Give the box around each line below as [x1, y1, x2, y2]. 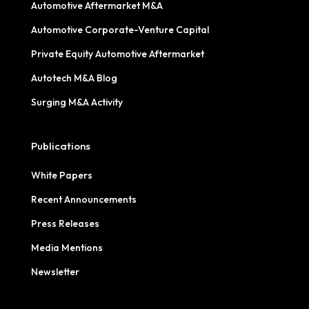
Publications [30, 139, 90, 152]
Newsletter [30, 265, 79, 278]
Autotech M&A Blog [30, 71, 117, 84]
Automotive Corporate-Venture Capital [30, 23, 209, 36]
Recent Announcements [30, 192, 137, 206]
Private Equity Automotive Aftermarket [30, 47, 204, 60]
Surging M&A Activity [30, 95, 123, 108]
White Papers [30, 168, 92, 181]
